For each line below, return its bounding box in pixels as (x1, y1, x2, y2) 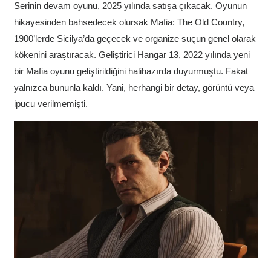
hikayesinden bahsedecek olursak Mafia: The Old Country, (13, 17, 244, 28)
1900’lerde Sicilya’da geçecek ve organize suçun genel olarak (13, 33, 256, 44)
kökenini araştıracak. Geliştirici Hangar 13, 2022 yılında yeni (13, 50, 250, 60)
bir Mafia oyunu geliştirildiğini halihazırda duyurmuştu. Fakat (13, 66, 248, 77)
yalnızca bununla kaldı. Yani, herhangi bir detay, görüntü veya (13, 82, 254, 93)
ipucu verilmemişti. (13, 99, 88, 109)
